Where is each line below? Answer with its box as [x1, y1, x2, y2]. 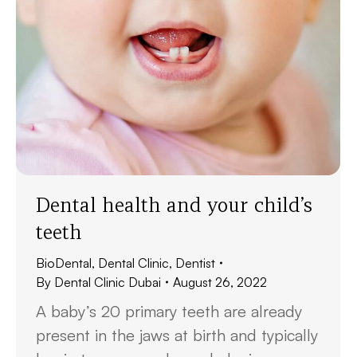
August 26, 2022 [173, 274, 267, 290]
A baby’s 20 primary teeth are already [36, 301, 302, 321]
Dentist [175, 255, 215, 271]
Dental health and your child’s [36, 192, 312, 218]
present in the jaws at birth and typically [36, 325, 318, 345]
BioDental [36, 255, 92, 271]
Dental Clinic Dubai [54, 274, 161, 290]
